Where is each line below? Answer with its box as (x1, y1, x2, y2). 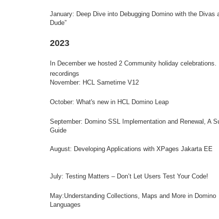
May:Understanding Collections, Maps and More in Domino (50, 192, 216, 199)
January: (50, 10, 76, 18)
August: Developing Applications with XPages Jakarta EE (50, 145, 213, 153)
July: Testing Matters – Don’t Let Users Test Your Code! (50, 173, 208, 180)
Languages (50, 201, 81, 208)
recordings (50, 70, 79, 77)
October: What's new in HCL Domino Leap (50, 98, 169, 106)
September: (50, 118, 85, 125)
